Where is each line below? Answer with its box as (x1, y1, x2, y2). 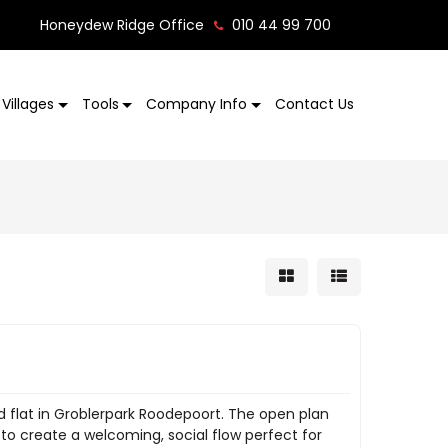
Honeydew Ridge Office (40, 15, 204, 35)
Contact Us (275, 94, 354, 115)
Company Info (146, 94, 248, 115)
